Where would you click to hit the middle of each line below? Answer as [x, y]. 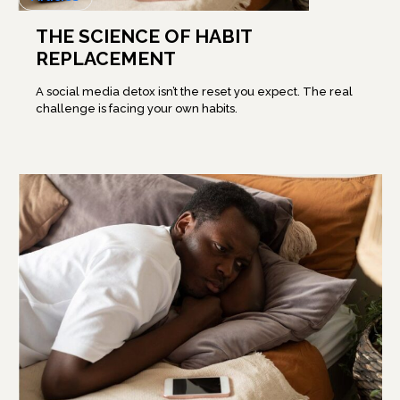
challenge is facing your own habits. [137, 109]
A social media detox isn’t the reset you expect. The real [195, 92]
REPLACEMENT [106, 59]
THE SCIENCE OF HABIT [145, 37]
